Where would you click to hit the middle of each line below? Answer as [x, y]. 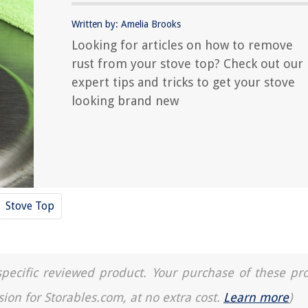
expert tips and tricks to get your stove [183, 82]
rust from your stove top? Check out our [187, 64]
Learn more [256, 297]
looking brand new [125, 101]
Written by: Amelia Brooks [126, 24]
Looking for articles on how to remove [182, 45]
